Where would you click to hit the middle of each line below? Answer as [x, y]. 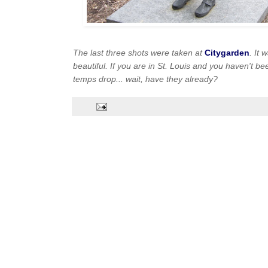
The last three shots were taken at [139, 53]
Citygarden [227, 53]
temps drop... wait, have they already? [145, 79]
